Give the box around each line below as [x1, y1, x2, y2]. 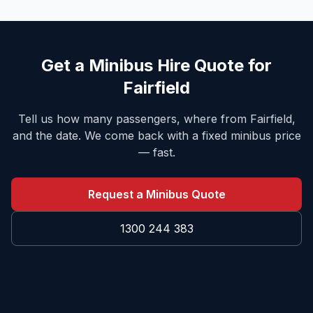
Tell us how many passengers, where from [17, 112, 250, 126]
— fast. [138, 145, 175, 159]
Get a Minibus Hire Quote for [41, 55, 272, 75]
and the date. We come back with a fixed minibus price [12, 129, 301, 143]
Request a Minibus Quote [87, 187, 226, 201]
